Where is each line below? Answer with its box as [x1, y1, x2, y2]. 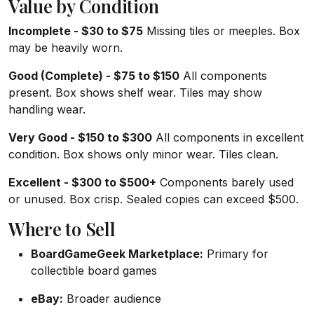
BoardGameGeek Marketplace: [31, 247, 203, 261]
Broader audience [63, 292, 161, 306]
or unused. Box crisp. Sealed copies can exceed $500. [8, 192, 299, 207]
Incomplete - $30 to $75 [8, 24, 143, 39]
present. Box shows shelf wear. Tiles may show [8, 86, 262, 100]
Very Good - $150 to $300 [8, 130, 152, 145]
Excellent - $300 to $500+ [8, 175, 156, 190]
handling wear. [8, 102, 86, 117]
